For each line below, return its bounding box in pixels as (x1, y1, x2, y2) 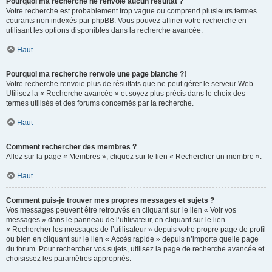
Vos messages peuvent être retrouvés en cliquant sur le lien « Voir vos (6, 206, 236, 214)
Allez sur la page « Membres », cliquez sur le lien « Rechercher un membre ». (6, 152, 262, 161)
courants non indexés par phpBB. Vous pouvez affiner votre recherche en (6, 16, 246, 25)
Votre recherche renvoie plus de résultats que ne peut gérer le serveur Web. (6, 80, 255, 88)
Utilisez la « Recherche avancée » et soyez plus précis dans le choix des (6, 89, 245, 98)
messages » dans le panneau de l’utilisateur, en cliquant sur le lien (6, 216, 225, 224)
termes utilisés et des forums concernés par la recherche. (6, 99, 194, 107)
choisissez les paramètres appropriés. (6, 254, 131, 263)
